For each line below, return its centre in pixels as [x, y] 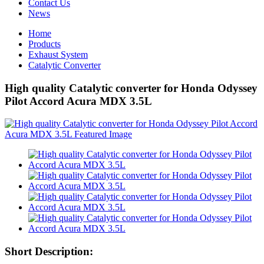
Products [44, 44]
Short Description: [49, 252]
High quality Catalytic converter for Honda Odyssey [131, 88]
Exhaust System [58, 55]
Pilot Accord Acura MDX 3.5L [78, 101]
